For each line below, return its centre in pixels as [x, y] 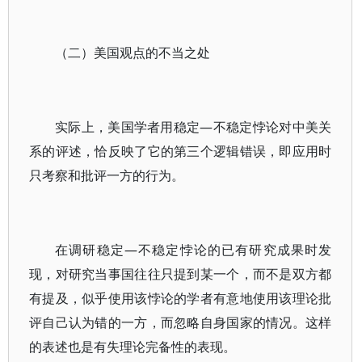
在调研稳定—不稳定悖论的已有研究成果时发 [194, 250]
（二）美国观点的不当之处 [133, 53]
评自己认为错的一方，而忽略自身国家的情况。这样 [181, 322]
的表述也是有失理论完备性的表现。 [133, 347]
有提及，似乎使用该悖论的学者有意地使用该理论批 [181, 298]
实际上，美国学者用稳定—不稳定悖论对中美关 [194, 127]
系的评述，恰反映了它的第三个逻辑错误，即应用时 [181, 151]
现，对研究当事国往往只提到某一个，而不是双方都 [181, 274]
